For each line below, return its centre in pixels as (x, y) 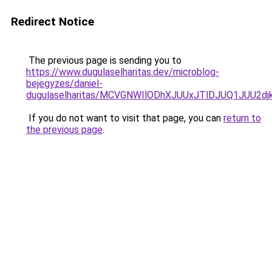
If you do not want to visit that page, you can (125, 118)
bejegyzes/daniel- (64, 83)
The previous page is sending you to (104, 60)
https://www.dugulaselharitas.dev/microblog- (123, 72)
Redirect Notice (53, 22)
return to (242, 118)
